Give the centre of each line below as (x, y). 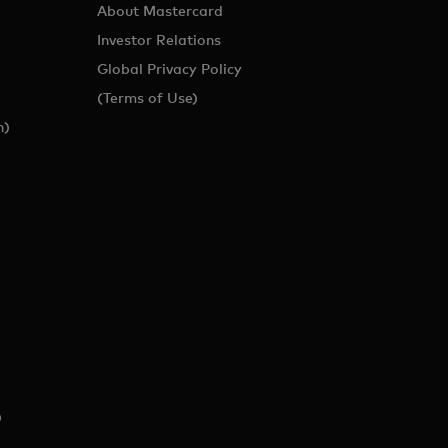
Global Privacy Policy (170, 68)
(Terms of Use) (148, 97)
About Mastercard (160, 10)
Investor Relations (159, 39)
